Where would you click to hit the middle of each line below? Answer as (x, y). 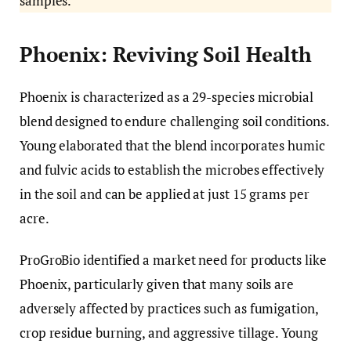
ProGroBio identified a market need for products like (173, 259)
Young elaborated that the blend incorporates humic (172, 145)
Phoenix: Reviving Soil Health (166, 54)
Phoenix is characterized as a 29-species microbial (166, 96)
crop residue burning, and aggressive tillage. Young (169, 332)
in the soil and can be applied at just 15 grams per (165, 194)
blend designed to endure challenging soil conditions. (174, 121)
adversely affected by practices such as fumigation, (169, 308)
